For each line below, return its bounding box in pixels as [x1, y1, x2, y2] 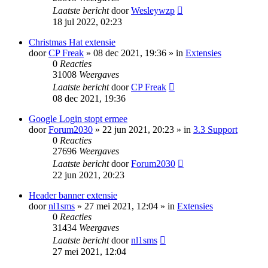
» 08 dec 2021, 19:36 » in [84, 48, 185, 59]
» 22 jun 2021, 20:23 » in [93, 124, 193, 135]
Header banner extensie [29, 190, 117, 201]
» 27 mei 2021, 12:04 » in [75, 201, 177, 212]
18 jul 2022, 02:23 [53, 17, 122, 28]
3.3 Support [193, 124, 237, 135]
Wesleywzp [131, 5, 175, 16]
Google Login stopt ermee [29, 114, 127, 124]
